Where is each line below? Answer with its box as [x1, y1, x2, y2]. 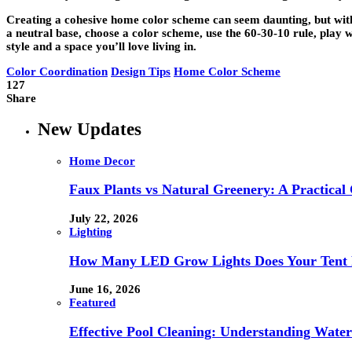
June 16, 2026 [69, 283, 141, 296]
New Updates [38, 119, 141, 140]
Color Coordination [6, 64, 108, 78]
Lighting [69, 225, 112, 239]
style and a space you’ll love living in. [6, 39, 196, 53]
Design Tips [111, 64, 170, 78]
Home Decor [69, 154, 135, 167]
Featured [69, 296, 115, 310]
